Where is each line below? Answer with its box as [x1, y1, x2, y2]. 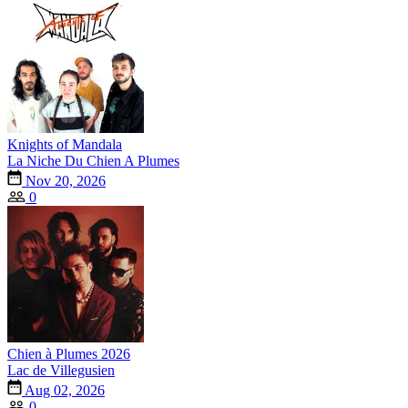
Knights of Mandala [7, 136, 122, 152]
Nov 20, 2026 [22, 172, 106, 189]
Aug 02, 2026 [22, 382, 105, 398]
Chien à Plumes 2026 [7, 345, 130, 362]
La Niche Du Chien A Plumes [7, 152, 179, 168]
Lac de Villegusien [7, 362, 115, 378]
